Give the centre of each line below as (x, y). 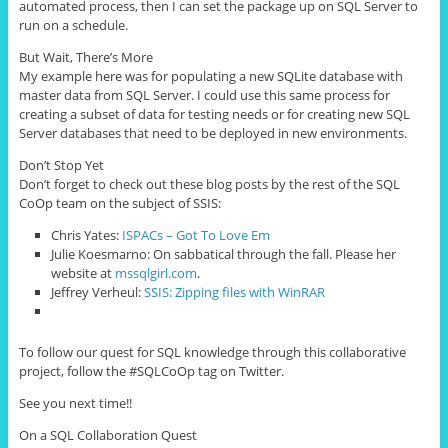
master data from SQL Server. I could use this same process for (204, 95)
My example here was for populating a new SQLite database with (210, 76)
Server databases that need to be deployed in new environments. (212, 133)
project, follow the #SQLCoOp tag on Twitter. (151, 370)
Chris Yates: (87, 235)
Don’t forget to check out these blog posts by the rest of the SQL (209, 184)
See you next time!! (75, 402)
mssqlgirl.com (156, 273)
